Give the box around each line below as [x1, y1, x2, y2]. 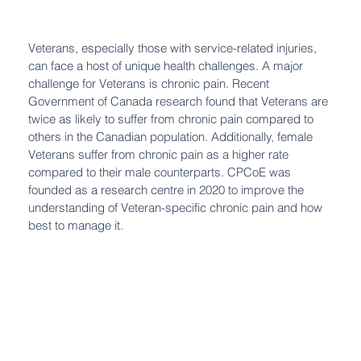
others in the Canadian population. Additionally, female [28, 129, 313, 145]
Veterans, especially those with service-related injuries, [28, 40, 317, 56]
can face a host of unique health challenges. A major [28, 58, 303, 74]
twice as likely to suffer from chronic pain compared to [28, 111, 313, 127]
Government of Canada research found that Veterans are [28, 93, 328, 110]
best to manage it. [28, 218, 130, 234]
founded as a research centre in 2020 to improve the [28, 182, 304, 198]
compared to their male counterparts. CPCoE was [28, 164, 291, 180]
